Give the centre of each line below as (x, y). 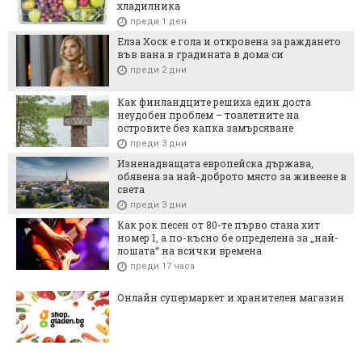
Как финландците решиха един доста (214, 101)
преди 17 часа (162, 266)
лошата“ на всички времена (189, 250)
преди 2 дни (158, 69)
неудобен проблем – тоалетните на (208, 114)
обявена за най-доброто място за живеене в (232, 176)
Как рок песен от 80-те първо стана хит (219, 224)
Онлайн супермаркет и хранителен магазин (231, 297)
